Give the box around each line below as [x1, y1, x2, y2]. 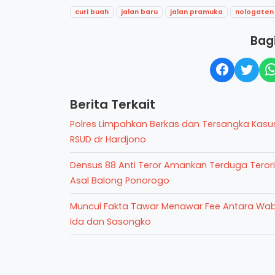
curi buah [75, 7, 109, 17]
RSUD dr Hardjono [70, 133, 146, 145]
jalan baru [121, 7, 158, 17]
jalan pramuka [170, 7, 223, 17]
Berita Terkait [70, 95, 155, 113]
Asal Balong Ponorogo [70, 174, 169, 187]
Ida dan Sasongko [70, 215, 151, 228]
